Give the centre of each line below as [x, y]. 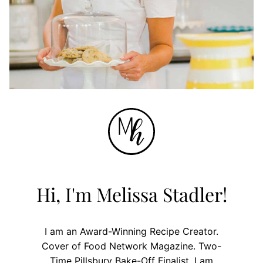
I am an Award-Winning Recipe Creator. [131, 232]
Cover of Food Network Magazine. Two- [131, 246]
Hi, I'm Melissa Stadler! [131, 194]
